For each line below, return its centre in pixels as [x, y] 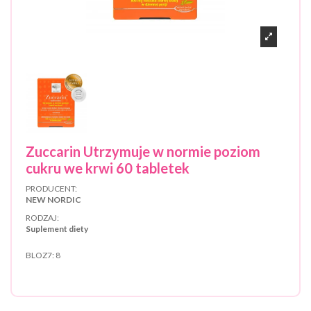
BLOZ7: [40, 255]
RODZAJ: [42, 217]
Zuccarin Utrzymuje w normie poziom [143, 152]
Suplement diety [57, 228]
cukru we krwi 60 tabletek [108, 168]
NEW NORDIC [53, 199]
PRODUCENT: [51, 188]
